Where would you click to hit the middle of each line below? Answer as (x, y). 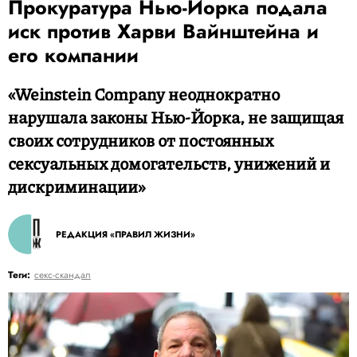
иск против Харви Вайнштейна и (163, 31)
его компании (73, 55)
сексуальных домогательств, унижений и (169, 163)
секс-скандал (63, 275)
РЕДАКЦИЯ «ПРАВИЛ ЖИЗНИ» (126, 234)
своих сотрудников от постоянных (141, 140)
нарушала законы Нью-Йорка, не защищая (176, 117)
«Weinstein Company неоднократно (144, 94)
